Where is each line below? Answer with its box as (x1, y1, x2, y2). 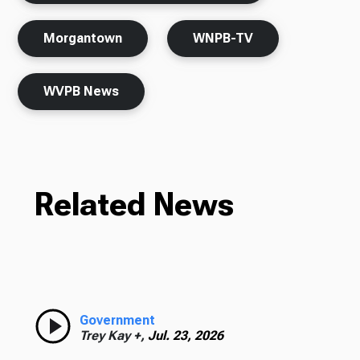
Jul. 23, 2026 (147, 328, 223, 344)
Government (79, 313, 155, 329)
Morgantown (43, 31, 123, 47)
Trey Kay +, (79, 328, 148, 344)
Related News (34, 186, 234, 224)
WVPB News (43, 84, 120, 100)
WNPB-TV (193, 31, 254, 47)
